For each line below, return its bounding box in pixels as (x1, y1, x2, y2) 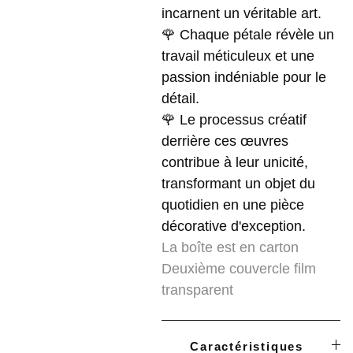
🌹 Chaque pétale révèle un (162, 27, 334, 43)
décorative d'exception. (162, 218, 310, 234)
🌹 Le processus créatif (162, 112, 307, 128)
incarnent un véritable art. (162, 6, 321, 21)
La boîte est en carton (162, 240, 303, 255)
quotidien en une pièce (162, 197, 304, 213)
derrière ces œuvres (162, 133, 288, 149)
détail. (162, 91, 199, 106)
